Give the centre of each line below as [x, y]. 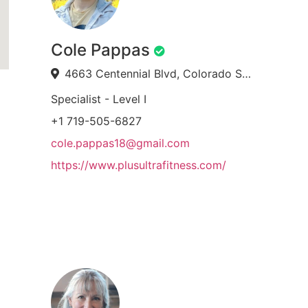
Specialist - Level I [98, 99]
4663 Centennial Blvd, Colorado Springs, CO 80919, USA [246, 74]
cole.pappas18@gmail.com [120, 143]
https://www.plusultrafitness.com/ [138, 165]
